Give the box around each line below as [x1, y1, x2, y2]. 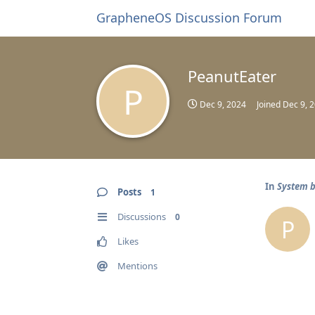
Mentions [117, 259, 157, 272]
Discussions [117, 210, 166, 223]
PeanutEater [188, 65, 276, 86]
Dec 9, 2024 [200, 98, 246, 110]
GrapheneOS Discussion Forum [96, 9, 282, 26]
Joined [257, 98, 283, 110]
